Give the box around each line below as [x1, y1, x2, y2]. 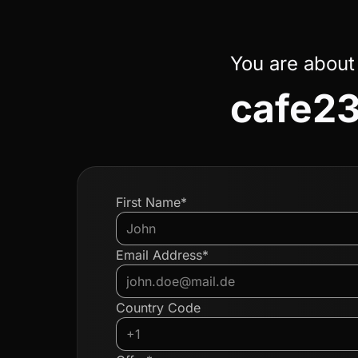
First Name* [116, 194, 187, 210]
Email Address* [116, 247, 209, 263]
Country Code [116, 300, 201, 316]
